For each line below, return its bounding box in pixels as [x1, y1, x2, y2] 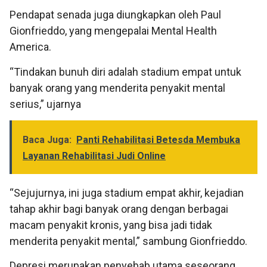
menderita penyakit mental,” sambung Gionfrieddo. [10, 235, 247, 248]
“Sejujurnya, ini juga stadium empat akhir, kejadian [10, 187, 244, 200]
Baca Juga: [23, 134, 72, 146]
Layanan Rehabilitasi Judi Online [23, 150, 166, 162]
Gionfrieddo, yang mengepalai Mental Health [10, 24, 217, 38]
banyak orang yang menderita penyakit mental [10, 81, 225, 94]
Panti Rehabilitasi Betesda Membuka [76, 134, 240, 146]
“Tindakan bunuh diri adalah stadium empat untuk [10, 65, 241, 78]
